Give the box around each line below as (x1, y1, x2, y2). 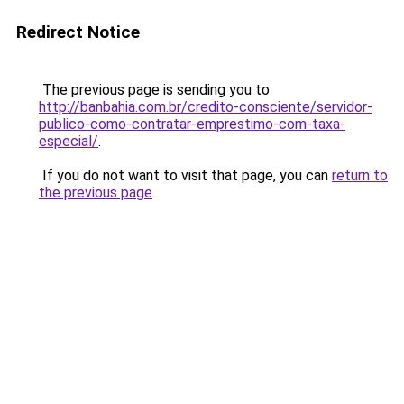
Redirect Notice (16, 22, 140, 42)
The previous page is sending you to (39, 81, 270, 98)
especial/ (39, 133, 98, 150)
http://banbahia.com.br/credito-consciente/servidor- (39, 98, 372, 115)
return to (332, 167, 388, 184)
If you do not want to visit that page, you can (39, 167, 332, 184)
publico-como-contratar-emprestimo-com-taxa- (39, 115, 345, 133)
